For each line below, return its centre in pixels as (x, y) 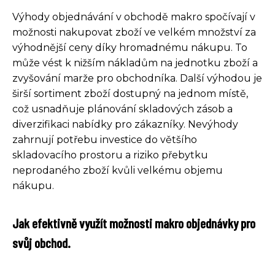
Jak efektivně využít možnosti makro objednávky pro (134, 223)
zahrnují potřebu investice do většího (105, 139)
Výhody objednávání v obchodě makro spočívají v (134, 17)
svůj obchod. (41, 242)
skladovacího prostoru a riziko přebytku (110, 155)
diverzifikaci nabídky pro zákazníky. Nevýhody (125, 124)
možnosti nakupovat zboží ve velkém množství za (134, 32)
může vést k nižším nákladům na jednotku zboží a (135, 63)
